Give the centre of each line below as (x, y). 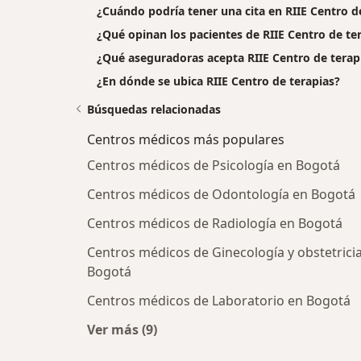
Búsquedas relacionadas (154, 110)
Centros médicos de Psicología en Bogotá (214, 166)
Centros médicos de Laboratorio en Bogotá (219, 301)
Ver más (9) (122, 330)
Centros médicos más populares (186, 140)
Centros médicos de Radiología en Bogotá (215, 224)
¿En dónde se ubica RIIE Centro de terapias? (218, 81)
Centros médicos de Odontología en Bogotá (221, 195)
